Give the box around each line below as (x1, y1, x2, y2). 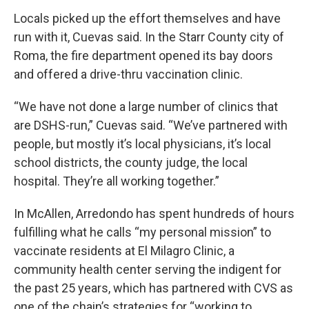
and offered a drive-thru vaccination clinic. (14, 66, 243, 81)
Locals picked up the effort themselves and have (14, 10, 281, 26)
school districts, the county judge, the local (14, 154, 248, 170)
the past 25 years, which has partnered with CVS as (14, 280, 293, 295)
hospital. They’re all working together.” (14, 173, 219, 188)
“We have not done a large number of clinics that (14, 99, 278, 114)
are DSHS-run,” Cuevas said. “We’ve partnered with (14, 117, 288, 132)
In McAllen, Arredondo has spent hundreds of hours (14, 206, 295, 221)
